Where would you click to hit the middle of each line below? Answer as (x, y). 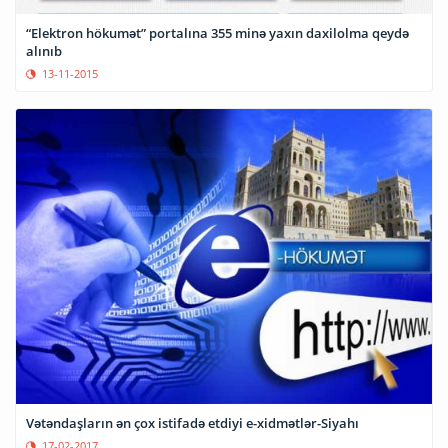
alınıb (44, 50)
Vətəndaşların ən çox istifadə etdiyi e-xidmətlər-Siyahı (192, 423)
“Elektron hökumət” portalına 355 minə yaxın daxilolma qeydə (217, 32)
